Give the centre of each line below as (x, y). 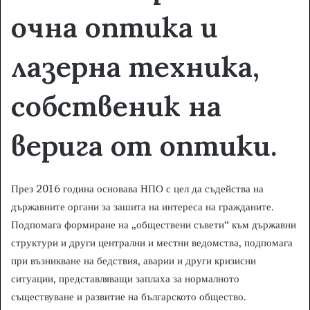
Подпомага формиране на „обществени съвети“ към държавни (154, 224)
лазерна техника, (135, 67)
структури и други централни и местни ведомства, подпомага (152, 242)
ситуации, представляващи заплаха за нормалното (125, 278)
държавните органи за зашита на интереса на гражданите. (143, 206)
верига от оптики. (144, 146)
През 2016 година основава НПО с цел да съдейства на (137, 188)
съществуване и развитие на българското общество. (129, 296)
